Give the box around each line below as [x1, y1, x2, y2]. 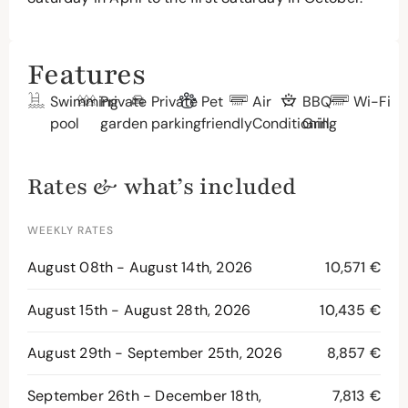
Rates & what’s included [27, 170, 297, 202]
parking [150, 113, 201, 133]
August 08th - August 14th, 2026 [27, 257, 253, 277]
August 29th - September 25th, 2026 [27, 342, 282, 362]
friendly [201, 113, 253, 133]
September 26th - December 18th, [27, 385, 262, 405]
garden [100, 113, 148, 133]
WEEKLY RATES [27, 222, 114, 238]
